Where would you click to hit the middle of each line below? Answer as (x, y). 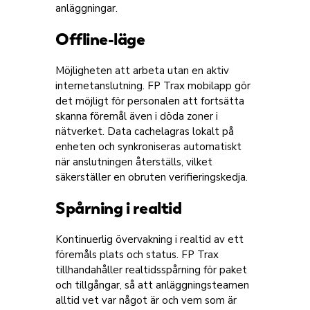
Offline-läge (100, 39)
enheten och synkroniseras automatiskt (148, 147)
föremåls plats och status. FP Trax (137, 255)
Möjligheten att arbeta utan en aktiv (142, 71)
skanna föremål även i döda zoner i (137, 116)
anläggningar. (86, 8)
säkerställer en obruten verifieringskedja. (152, 177)
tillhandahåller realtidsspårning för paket (151, 270)
